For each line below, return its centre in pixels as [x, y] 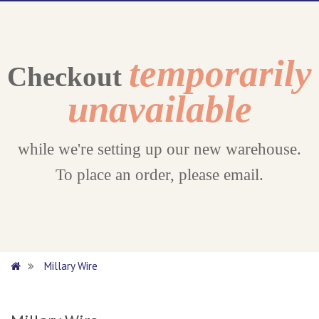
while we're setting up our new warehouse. [159, 149]
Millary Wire [71, 266]
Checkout [68, 77]
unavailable [159, 109]
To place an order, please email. [159, 175]
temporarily [220, 73]
